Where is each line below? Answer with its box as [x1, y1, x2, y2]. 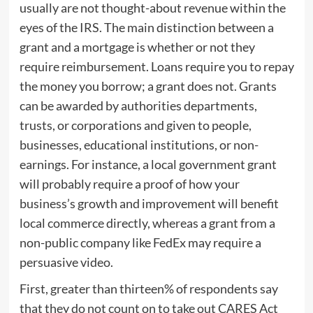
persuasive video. [19, 254, 113, 270]
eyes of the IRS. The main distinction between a [19, 20, 274, 36]
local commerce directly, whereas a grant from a [19, 215, 275, 231]
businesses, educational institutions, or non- [19, 137, 259, 153]
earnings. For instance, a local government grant [19, 156, 277, 173]
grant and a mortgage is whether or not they [19, 39, 255, 55]
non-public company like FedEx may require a [19, 235, 261, 251]
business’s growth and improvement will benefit [19, 196, 279, 212]
